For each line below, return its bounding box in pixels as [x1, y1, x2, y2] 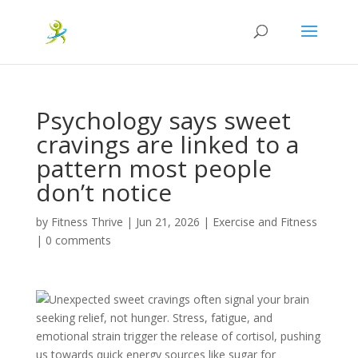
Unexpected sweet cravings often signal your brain [48, 292, 309, 307]
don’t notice [35, 176, 172, 209]
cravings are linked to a [35, 128, 299, 161]
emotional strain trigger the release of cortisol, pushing [35, 328, 320, 344]
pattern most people [35, 152, 272, 185]
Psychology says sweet [35, 104, 291, 137]
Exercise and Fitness [212, 214, 317, 229]
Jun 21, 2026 [135, 214, 200, 229]
